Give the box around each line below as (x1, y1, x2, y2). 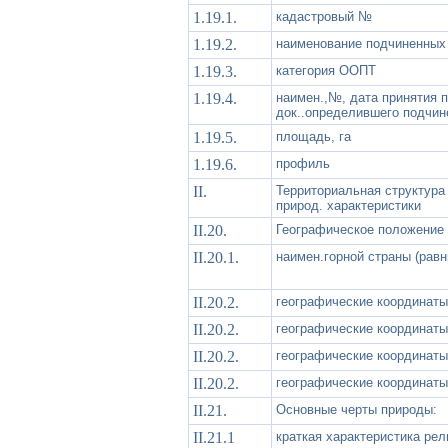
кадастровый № (276, 8, 372, 24)
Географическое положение (276, 221, 444, 237)
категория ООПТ (276, 62, 376, 78)
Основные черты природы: (276, 401, 437, 417)
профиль (276, 155, 330, 171)
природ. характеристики (276, 197, 421, 213)
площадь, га (276, 128, 351, 144)
